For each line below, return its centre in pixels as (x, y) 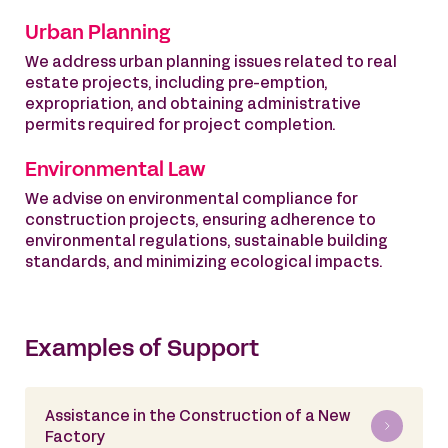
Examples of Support (142, 350)
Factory (75, 438)
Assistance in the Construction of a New (197, 417)
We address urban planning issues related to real (211, 63)
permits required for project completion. (180, 126)
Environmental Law (115, 171)
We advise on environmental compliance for (191, 200)
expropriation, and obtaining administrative (193, 105)
